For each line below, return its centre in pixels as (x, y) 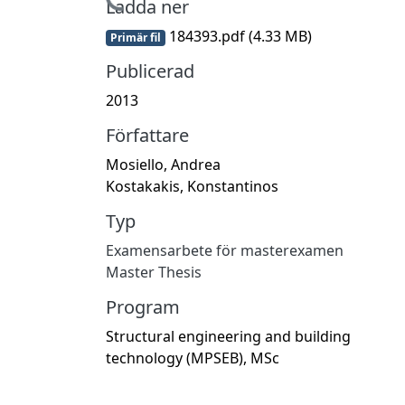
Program (143, 306)
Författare (147, 135)
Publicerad (150, 71)
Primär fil (135, 37)
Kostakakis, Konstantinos (192, 186)
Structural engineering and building (228, 336)
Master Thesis (154, 272)
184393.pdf (207, 36)
